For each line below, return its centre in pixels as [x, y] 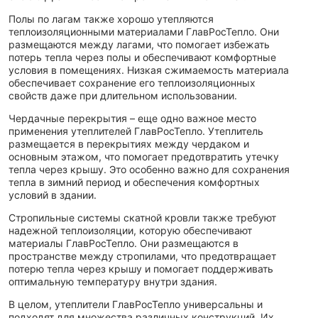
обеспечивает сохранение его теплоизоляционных [132, 82]
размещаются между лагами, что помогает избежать [139, 44]
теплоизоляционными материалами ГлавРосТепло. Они [144, 31]
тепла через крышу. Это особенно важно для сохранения [149, 169]
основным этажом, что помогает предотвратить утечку [144, 156]
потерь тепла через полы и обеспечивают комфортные [142, 57]
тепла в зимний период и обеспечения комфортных [134, 182]
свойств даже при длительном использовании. [123, 95]
